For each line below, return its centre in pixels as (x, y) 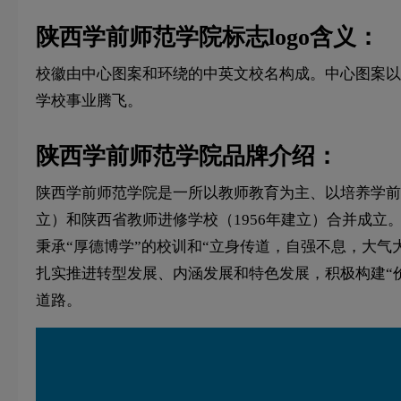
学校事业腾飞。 (89, 100)
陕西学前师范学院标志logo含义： (208, 37)
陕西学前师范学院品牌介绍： (187, 156)
